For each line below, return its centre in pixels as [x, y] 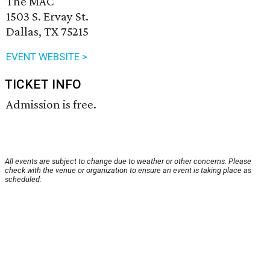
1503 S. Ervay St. [47, 17]
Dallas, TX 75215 [47, 32]
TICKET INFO [43, 85]
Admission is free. [51, 105]
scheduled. [23, 180]
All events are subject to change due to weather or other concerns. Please [128, 162]
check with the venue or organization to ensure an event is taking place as [128, 171]
